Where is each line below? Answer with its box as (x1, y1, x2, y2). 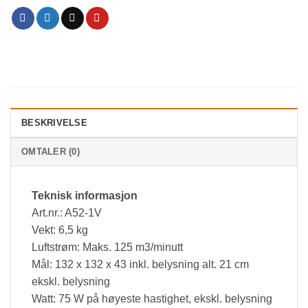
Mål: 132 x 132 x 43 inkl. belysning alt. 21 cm (32, 258, 249, 271)
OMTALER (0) (21, 146, 80, 157)
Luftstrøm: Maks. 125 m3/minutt (32, 241, 183, 254)
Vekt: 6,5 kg (32, 224, 88, 236)
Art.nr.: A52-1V (32, 207, 102, 219)
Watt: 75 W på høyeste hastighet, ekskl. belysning (32, 293, 272, 305)
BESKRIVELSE (21, 118, 87, 129)
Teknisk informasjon (32, 190, 137, 202)
